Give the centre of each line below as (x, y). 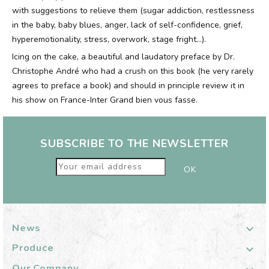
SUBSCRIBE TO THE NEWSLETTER (134, 144)
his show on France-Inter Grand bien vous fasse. (105, 100)
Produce (33, 248)
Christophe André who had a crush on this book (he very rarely (133, 71)
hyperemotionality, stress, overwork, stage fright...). (109, 39)
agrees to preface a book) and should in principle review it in (128, 86)
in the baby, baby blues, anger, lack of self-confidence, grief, (127, 25)
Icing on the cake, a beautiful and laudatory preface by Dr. (123, 57)
